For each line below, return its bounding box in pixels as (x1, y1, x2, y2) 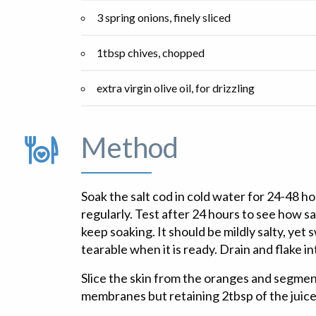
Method (81, 130, 178, 165)
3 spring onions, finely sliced (97, 11, 231, 25)
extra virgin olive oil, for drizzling (97, 81, 255, 95)
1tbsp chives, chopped (97, 46, 205, 60)
